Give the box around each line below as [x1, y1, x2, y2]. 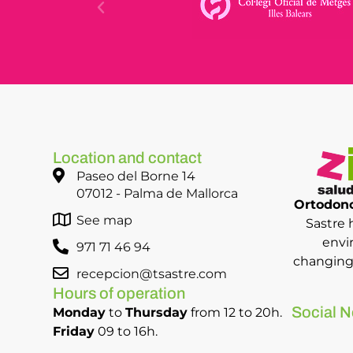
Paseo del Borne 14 [76, 169, 196, 184]
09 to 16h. [95, 324, 158, 340]
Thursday [125, 305, 188, 321]
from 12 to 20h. [188, 305, 283, 321]
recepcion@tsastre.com [76, 266, 228, 282]
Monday [53, 305, 106, 321]
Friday [53, 324, 95, 340]
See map [76, 213, 133, 229]
